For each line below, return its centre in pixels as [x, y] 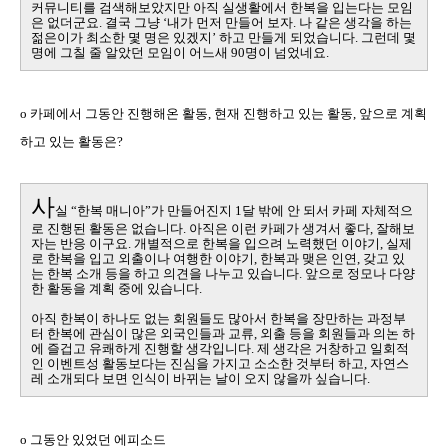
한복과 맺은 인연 [308, 258]
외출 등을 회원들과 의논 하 [337, 333]
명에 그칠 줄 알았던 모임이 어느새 [129, 52]
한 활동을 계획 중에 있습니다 [115, 288]
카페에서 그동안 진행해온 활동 [119, 113]
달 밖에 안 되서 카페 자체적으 [327, 210]
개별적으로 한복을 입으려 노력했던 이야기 [257, 243]
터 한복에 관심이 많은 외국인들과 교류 [142, 333]
